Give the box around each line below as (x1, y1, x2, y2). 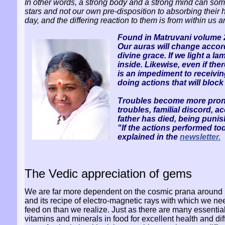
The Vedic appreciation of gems (25, 167, 192, 180)
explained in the (118, 133, 180, 141)
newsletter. (180, 133, 220, 141)
